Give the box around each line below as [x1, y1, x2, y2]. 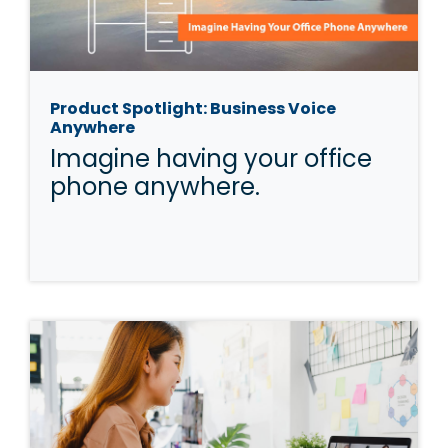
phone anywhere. [50, 170, 260, 204]
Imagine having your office [50, 142, 372, 176]
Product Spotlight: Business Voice [50, 97, 336, 121]
